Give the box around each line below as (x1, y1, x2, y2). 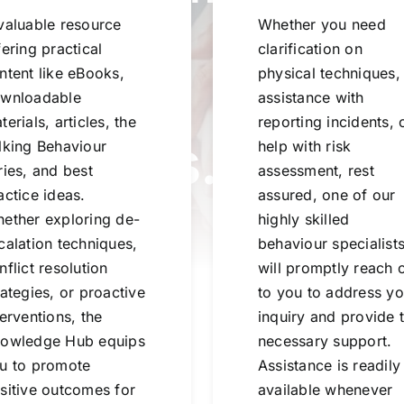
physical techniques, (257, 64, 400, 83)
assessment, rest (257, 161, 374, 180)
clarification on (257, 40, 363, 59)
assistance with (257, 88, 364, 107)
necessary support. (257, 332, 392, 351)
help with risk (257, 137, 352, 156)
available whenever (257, 381, 393, 399)
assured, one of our (257, 186, 396, 205)
